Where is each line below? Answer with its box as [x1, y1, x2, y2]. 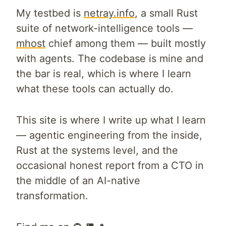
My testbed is [16, 7, 81, 19]
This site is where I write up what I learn [16, 114, 206, 126]
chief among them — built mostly [48, 37, 206, 49]
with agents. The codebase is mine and [16, 52, 203, 65]
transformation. [16, 190, 88, 202]
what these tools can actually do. [16, 83, 174, 95]
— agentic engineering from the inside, [16, 129, 202, 141]
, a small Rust [135, 7, 198, 19]
